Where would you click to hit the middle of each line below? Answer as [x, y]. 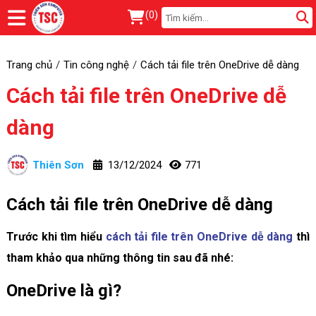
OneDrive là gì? [63, 290]
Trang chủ [29, 65]
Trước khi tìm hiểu [56, 236]
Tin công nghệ [96, 65]
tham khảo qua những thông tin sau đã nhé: [120, 257]
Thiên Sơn [58, 165]
